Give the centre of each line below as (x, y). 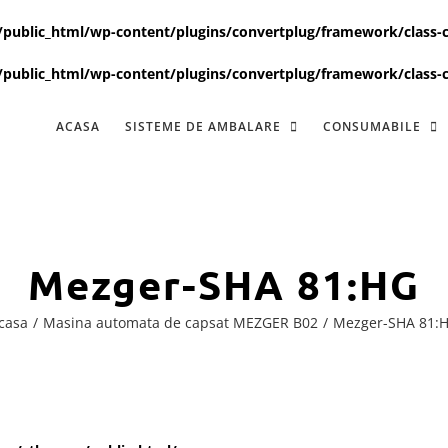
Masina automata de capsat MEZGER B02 (180, 322)
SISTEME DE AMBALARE (203, 126)
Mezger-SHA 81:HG (224, 283)
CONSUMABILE (372, 126)
